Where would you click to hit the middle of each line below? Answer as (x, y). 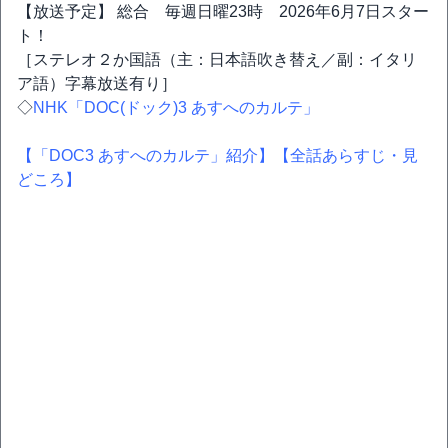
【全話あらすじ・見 (346, 155)
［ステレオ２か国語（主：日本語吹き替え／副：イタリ (217, 59)
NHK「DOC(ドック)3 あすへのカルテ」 (176, 107)
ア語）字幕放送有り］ (97, 83)
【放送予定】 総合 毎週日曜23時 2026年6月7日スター (223, 11)
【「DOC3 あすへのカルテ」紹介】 (145, 155)
